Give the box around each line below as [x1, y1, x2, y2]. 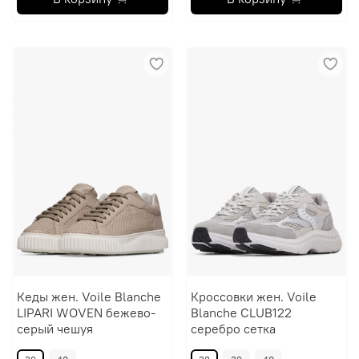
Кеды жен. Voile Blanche [16, 288, 161, 305]
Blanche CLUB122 [190, 305, 292, 321]
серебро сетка [190, 321, 276, 337]
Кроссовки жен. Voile [190, 288, 317, 305]
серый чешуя [16, 321, 93, 337]
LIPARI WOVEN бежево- [16, 305, 155, 321]
